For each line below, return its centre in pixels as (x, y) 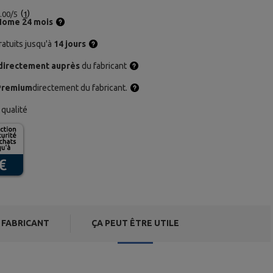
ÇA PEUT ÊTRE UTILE (135, 223)
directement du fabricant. (80, 88)
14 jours (69, 44)
